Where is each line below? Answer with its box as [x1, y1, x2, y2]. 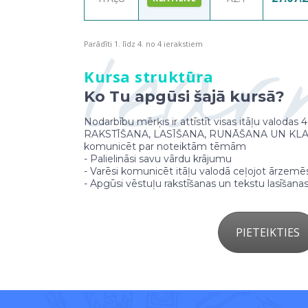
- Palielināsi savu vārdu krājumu [84, 153, 232, 166]
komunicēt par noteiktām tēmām [84, 140, 246, 153]
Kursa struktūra [84, 66, 214, 87]
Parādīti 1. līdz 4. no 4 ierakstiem [84, 38, 203, 49]
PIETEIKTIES [236, 225, 300, 241]
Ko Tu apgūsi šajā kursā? [84, 87, 285, 107]
